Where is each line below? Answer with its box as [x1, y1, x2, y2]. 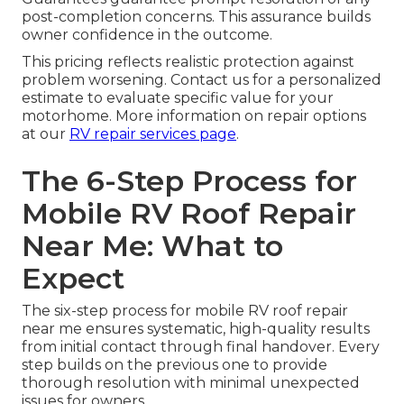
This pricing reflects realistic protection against [22, 53, 354, 71]
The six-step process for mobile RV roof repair [22, 302, 348, 320]
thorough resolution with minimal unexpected [22, 374, 360, 392]
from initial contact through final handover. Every [22, 338, 380, 356]
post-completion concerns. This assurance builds [22, 8, 371, 26]
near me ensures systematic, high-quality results [22, 320, 370, 338]
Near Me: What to [22, 228, 283, 264]
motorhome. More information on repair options [22, 107, 366, 125]
